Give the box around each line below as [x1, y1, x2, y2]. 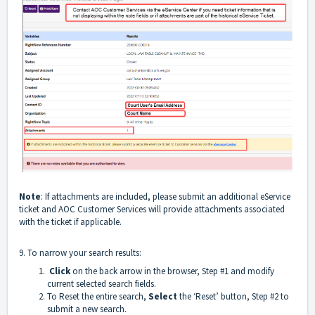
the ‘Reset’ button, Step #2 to [177, 290, 289, 303]
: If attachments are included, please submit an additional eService [41, 191, 290, 203]
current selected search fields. [47, 278, 156, 290]
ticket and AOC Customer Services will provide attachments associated [19, 203, 285, 216]
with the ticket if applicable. [19, 216, 122, 229]
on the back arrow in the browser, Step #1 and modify [70, 265, 274, 278]
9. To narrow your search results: [19, 247, 141, 259]
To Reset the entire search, [47, 290, 148, 303]
